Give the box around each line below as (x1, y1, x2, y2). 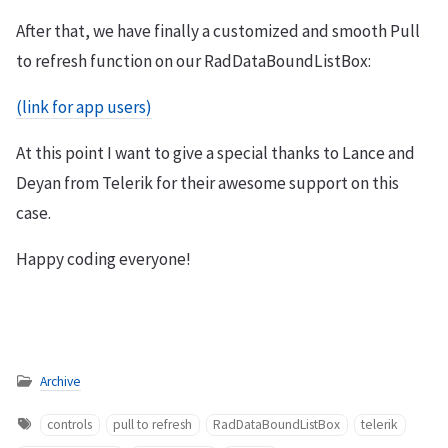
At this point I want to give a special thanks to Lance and (16, 141, 415, 164)
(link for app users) (16, 95, 152, 118)
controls (47, 415, 93, 433)
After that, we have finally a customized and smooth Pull (16, 19, 420, 42)
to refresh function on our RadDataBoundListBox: (16, 49, 371, 72)
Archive (40, 372, 81, 390)
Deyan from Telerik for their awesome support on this (16, 171, 399, 194)
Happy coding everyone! (16, 247, 191, 270)
